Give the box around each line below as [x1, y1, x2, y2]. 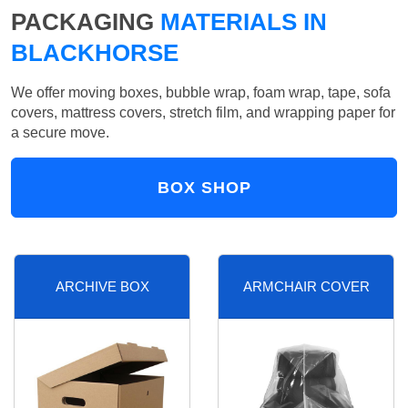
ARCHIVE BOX [55, 278, 149, 294]
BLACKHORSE [11, 39, 178, 67]
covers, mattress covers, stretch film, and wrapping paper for [11, 105, 395, 121]
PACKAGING [11, 8, 154, 36]
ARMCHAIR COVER [242, 278, 370, 294]
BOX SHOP [157, 178, 251, 198]
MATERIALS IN [154, 8, 327, 36]
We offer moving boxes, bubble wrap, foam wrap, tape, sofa [11, 85, 391, 101]
